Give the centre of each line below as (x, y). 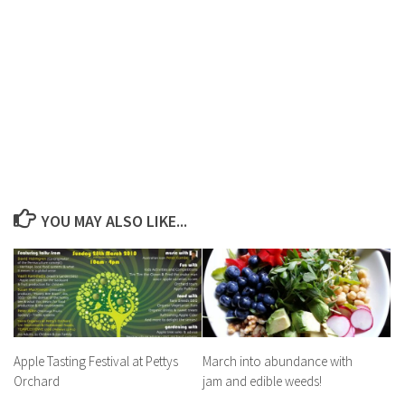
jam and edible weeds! (262, 381)
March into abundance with (278, 361)
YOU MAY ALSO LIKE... (114, 221)
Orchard (37, 381)
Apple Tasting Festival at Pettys (96, 361)
